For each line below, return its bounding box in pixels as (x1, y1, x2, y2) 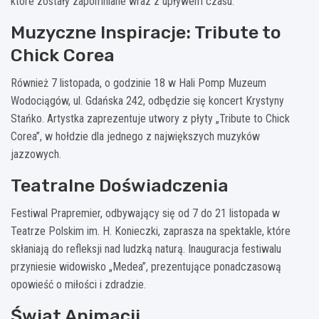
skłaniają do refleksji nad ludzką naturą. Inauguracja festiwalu (11, 241, 281, 256)
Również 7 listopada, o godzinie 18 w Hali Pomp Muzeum (11, 75, 266, 90)
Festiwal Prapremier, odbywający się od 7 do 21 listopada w (11, 206, 280, 220)
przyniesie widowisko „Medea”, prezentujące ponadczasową (11, 259, 281, 273)
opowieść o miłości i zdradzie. (11, 277, 146, 291)
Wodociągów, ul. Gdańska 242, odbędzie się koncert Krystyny (11, 93, 284, 108)
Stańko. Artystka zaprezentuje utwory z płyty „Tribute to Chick (11, 111, 290, 125)
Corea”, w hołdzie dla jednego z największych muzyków (11, 129, 260, 143)
